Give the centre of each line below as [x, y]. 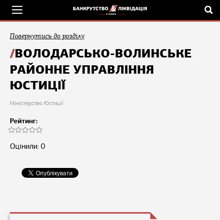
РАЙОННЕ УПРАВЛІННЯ [82, 70]
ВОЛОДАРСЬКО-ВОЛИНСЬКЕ [103, 54]
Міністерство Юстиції [37, 103]
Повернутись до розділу [47, 36]
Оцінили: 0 [27, 146]
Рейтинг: [24, 121]
